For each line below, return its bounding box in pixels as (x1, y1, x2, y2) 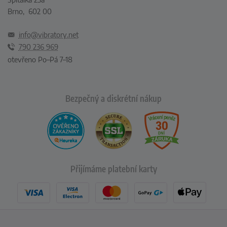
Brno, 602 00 (7, 6, 52, 16)
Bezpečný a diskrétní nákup (65, 93, 162, 104)
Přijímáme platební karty (70, 163, 157, 175)
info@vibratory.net (18, 29, 79, 39)
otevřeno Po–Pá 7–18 (7, 55, 72, 64)
